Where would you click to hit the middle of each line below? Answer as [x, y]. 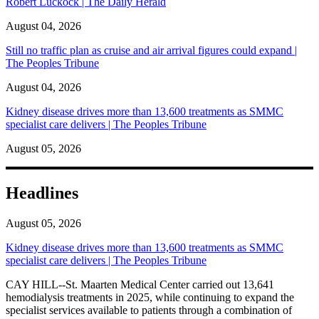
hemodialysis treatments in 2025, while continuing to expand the [150, 297]
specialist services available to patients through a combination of [149, 310]
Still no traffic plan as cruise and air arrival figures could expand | [151, 50]
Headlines [42, 193]
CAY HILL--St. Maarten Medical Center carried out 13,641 [140, 284]
